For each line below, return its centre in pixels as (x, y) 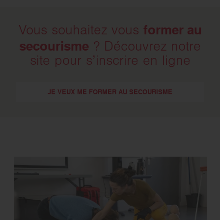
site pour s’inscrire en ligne (110, 62)
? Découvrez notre (145, 47)
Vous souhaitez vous (81, 31)
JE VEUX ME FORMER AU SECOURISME (110, 92)
